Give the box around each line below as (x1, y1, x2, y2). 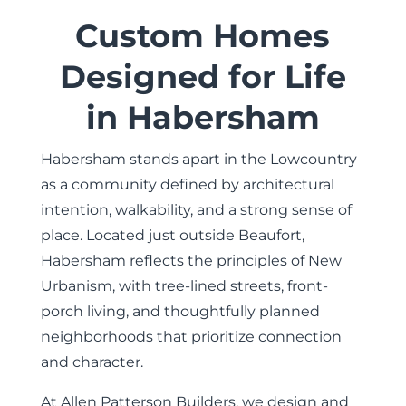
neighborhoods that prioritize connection (40, 328, 342, 345)
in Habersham (85, 98, 320, 137)
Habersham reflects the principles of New (40, 252, 342, 269)
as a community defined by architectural (40, 176, 334, 193)
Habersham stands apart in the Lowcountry (40, 150, 357, 168)
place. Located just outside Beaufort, (40, 227, 304, 244)
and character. (40, 353, 143, 371)
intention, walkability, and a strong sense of (40, 201, 352, 218)
